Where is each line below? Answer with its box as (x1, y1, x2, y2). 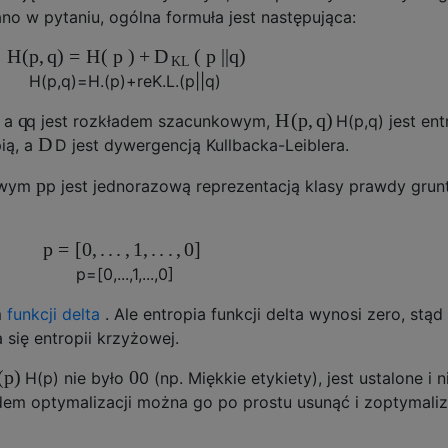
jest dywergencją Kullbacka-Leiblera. (66, 135, 349, 156)
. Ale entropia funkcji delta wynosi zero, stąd (100, 303, 443, 324)
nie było (58, 367, 129, 388)
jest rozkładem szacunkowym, (36, 110, 276, 131)
